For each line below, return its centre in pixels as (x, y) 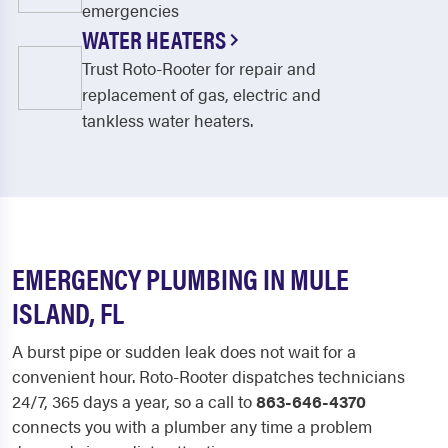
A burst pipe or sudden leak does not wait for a (184, 351)
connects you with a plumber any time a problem (192, 426)
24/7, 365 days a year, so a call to (134, 401)
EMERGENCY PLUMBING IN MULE (180, 278)
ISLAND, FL (68, 312)
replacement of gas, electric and (201, 94)
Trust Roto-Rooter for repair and (199, 68)
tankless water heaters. (167, 120)
